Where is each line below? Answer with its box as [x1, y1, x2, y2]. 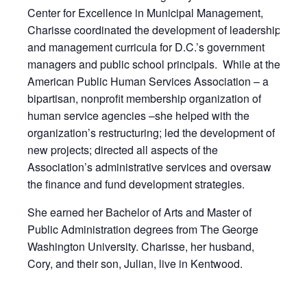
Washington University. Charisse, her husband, [27, 238, 254, 254]
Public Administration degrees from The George [27, 221, 258, 237]
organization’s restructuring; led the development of [27, 125, 275, 140]
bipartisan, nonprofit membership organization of [27, 90, 261, 106]
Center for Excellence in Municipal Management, [27, 5, 263, 21]
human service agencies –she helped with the [27, 108, 249, 123]
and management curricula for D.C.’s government [27, 39, 265, 55]
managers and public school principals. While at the [27, 56, 280, 72]
